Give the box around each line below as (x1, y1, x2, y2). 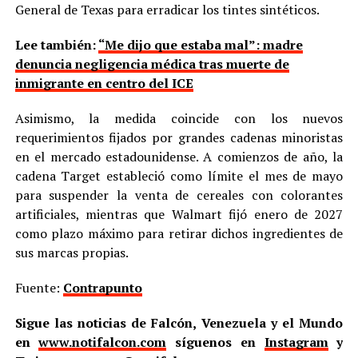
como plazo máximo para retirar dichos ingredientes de (14, 225, 344, 243)
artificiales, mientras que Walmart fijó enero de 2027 (14, 205, 344, 224)
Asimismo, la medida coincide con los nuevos (14, 109, 344, 128)
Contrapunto (62, 279, 142, 297)
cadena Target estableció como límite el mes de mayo (14, 167, 344, 185)
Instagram (264, 333, 328, 352)
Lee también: (14, 36, 98, 54)
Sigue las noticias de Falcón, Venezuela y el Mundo (14, 314, 344, 332)
